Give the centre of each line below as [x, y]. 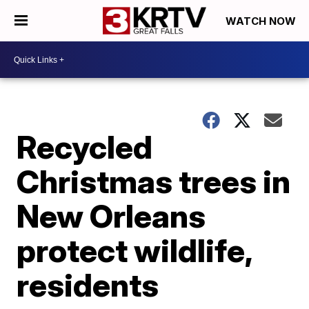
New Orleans [111, 216]
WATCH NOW [262, 21]
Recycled [85, 147]
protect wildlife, [134, 250]
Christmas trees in [154, 181]
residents [88, 285]
